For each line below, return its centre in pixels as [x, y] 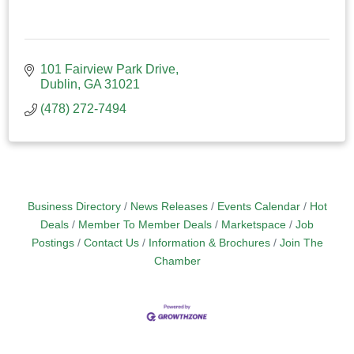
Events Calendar [258, 206]
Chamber [177, 261]
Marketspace [254, 224]
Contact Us [111, 243]
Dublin [59, 84]
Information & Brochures [209, 243]
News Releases [169, 206]
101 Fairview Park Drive [108, 69]
